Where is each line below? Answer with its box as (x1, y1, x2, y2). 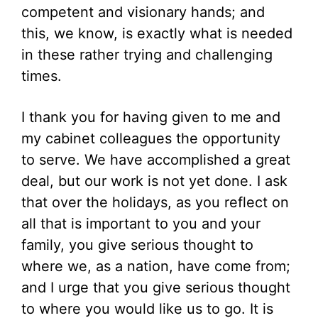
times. (21, 67, 62, 84)
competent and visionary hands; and (21, 4, 265, 21)
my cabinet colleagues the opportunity (21, 130, 280, 147)
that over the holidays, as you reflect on (21, 194, 289, 211)
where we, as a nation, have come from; (21, 258, 290, 275)
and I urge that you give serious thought (21, 279, 290, 296)
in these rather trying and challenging (21, 46, 273, 63)
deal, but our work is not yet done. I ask (21, 172, 287, 190)
